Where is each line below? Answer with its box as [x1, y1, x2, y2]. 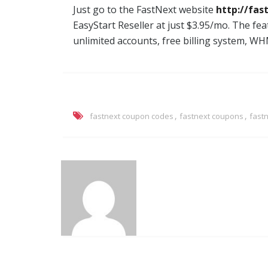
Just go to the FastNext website [73, 2, 216, 16]
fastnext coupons [179, 110, 243, 121]
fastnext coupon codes [90, 110, 173, 121]
